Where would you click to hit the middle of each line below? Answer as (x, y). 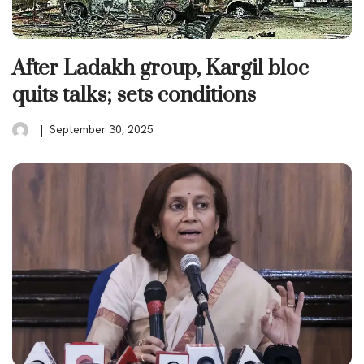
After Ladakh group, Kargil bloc (160, 68)
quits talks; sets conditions (134, 95)
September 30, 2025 (102, 129)
